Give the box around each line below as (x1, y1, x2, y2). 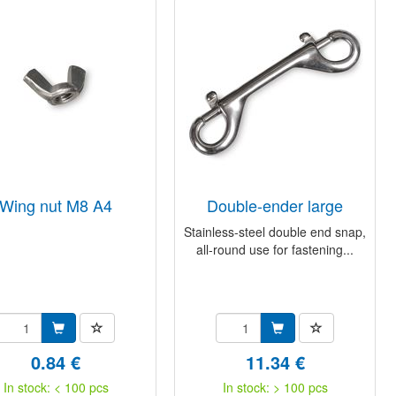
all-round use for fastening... (196, 240, 354, 258)
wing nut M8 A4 (14, 194, 112, 217)
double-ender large (218, 194, 343, 217)
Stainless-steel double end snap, (184, 223, 366, 240)
